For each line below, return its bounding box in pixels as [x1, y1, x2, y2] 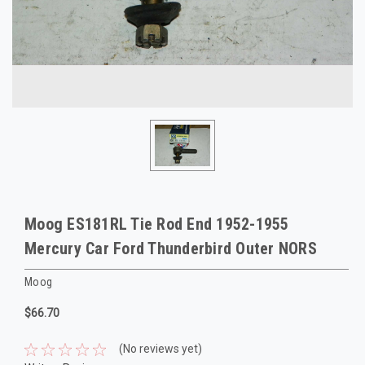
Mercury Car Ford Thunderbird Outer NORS [24, 239, 317, 258]
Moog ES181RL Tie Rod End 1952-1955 [24, 214, 289, 234]
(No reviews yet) [118, 342, 202, 356]
